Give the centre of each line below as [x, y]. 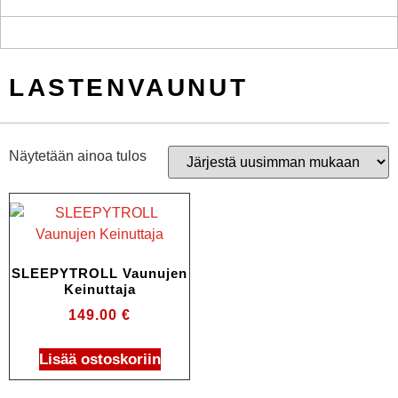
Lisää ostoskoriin [99, 359]
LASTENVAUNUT [129, 87]
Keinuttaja [99, 290]
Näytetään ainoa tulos [78, 155]
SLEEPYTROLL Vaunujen [99, 274]
